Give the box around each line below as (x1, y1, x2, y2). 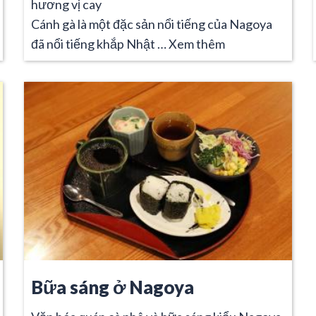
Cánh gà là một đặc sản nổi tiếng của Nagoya (31, 16, 272, 32)
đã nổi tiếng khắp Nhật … (31, 35, 169, 51)
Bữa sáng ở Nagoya (31, 276, 194, 298)
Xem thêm (169, 35, 225, 51)
